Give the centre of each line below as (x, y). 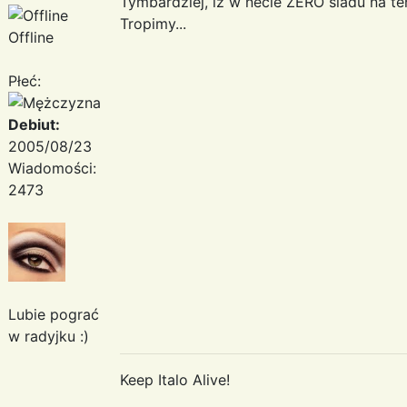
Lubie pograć (54, 314)
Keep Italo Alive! (175, 379)
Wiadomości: (52, 168)
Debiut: (34, 124)
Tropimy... (153, 23)
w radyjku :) (49, 336)
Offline (31, 37)
